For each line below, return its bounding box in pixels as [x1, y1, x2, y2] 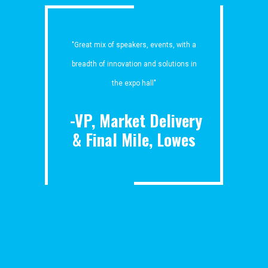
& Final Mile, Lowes [72, 127, 196, 151]
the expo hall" [112, 78, 156, 87]
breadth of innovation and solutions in [71, 59, 197, 68]
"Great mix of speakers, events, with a [72, 40, 196, 49]
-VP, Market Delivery [66, 108, 202, 132]
